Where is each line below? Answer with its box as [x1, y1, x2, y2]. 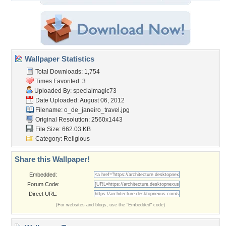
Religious [64, 135, 90, 142]
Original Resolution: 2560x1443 [34, 116, 123, 123]
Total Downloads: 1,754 [34, 68, 100, 75]
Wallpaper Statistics [23, 54, 94, 63]
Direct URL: [29, 191, 58, 197]
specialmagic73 [73, 87, 117, 94]
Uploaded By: [33, 87, 73, 94]
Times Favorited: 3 [34, 78, 86, 85]
